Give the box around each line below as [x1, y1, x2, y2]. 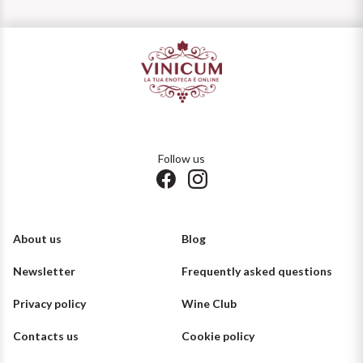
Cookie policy [181, 328, 254, 343]
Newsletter [13, 263, 75, 278]
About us [13, 231, 62, 246]
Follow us [158, 151, 205, 165]
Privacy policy [13, 296, 86, 310]
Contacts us [13, 328, 79, 343]
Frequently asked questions [181, 263, 332, 278]
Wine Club [181, 296, 237, 310]
